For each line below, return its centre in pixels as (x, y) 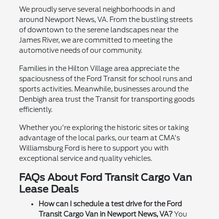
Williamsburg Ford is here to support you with (94, 148)
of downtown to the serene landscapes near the (99, 30)
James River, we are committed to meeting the (96, 40)
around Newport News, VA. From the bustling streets (106, 20)
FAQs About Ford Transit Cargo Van (105, 178)
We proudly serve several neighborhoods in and (97, 10)
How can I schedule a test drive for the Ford (110, 204)
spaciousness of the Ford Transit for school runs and (105, 79)
